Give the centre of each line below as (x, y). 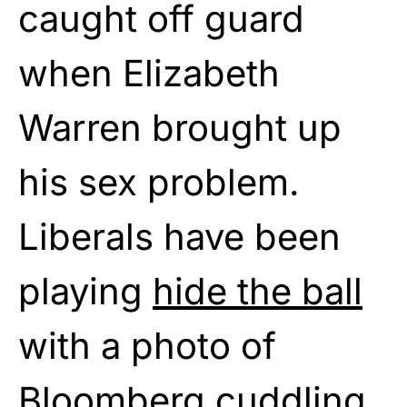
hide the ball (258, 291)
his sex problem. (159, 182)
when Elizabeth (149, 73)
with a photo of (147, 345)
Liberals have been (179, 236)
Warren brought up (180, 127)
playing (85, 291)
